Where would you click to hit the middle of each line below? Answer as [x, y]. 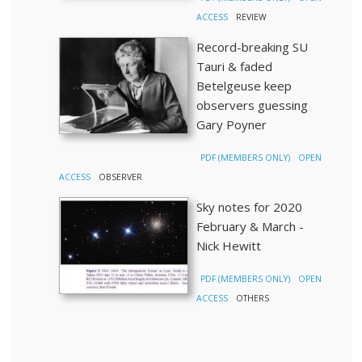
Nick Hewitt [229, 246]
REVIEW [252, 17]
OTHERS [253, 298]
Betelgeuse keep [244, 86]
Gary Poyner [232, 124]
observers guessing [253, 105]
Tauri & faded [235, 66]
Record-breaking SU [253, 47]
